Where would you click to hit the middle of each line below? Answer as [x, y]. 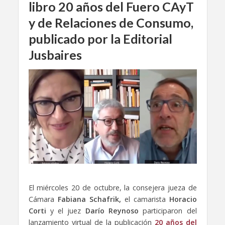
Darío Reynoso [112, 210]
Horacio [183, 199]
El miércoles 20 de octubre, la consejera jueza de [113, 187]
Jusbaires [55, 55]
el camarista [145, 199]
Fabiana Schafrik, [89, 199]
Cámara [43, 199]
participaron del [167, 210]
